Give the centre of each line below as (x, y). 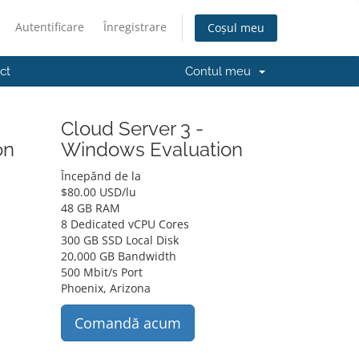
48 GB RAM (90, 208)
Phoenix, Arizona (105, 288)
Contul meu (221, 71)
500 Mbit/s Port (101, 272)
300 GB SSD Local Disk (119, 240)
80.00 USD (94, 192)
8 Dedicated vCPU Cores (125, 224)
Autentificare (50, 27)
